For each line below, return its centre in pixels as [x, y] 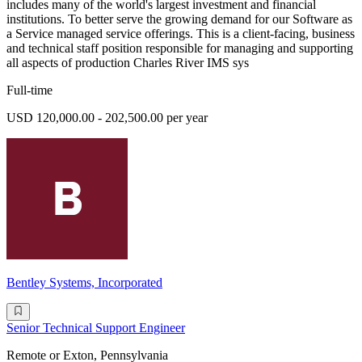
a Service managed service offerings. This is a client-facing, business [181, 34]
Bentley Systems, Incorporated [84, 283]
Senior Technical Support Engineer [96, 328]
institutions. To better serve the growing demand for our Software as [179, 19]
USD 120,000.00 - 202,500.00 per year [107, 118]
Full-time [29, 90]
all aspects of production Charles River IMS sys [128, 63]
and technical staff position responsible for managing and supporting [180, 48]
